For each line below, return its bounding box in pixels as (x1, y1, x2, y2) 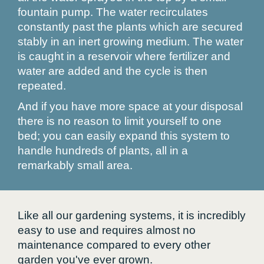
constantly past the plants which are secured (18, 21, 243, 33)
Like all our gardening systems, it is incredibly (18, 209, 246, 222)
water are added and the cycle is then (18, 65, 207, 77)
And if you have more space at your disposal (18, 100, 243, 113)
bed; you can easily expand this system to (18, 130, 230, 142)
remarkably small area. (18, 159, 133, 171)
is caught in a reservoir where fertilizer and (18, 50, 230, 62)
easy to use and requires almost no (18, 224, 196, 236)
